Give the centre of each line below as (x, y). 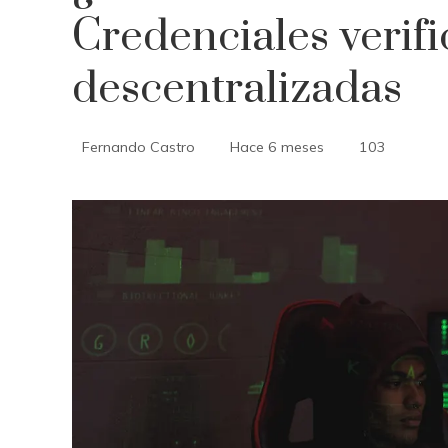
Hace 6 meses (277, 147)
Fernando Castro (138, 147)
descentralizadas (237, 89)
